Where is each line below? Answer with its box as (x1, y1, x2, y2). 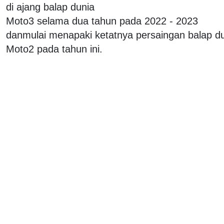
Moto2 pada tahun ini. (6, 43, 102, 54)
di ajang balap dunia (6, 1, 94, 12)
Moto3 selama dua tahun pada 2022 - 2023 (6, 15, 198, 26)
